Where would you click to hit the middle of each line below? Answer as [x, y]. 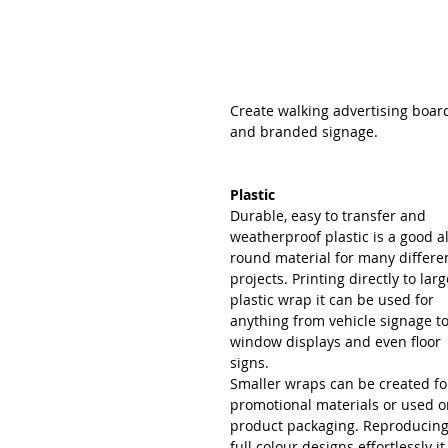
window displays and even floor [337, 341]
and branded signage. [304, 131]
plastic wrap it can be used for [334, 299]
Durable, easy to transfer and [330, 215]
